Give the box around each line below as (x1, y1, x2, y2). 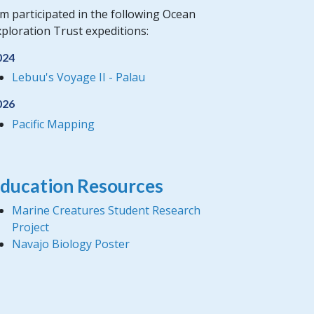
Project (11, 219, 49, 235)
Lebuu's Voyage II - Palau (11, 69, 145, 85)
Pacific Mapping (11, 116, 95, 132)
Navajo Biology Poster (11, 236, 130, 252)
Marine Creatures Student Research (11, 203, 200, 218)
